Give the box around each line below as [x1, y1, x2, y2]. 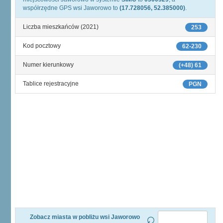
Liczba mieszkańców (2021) [23, 23, 99, 30]
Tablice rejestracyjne [23, 80, 79, 87]
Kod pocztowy [23, 42, 61, 49]
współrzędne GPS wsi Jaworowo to [23, 4, 119, 11]
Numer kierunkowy [23, 61, 74, 68]
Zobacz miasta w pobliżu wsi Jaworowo [29, 214, 140, 221]
